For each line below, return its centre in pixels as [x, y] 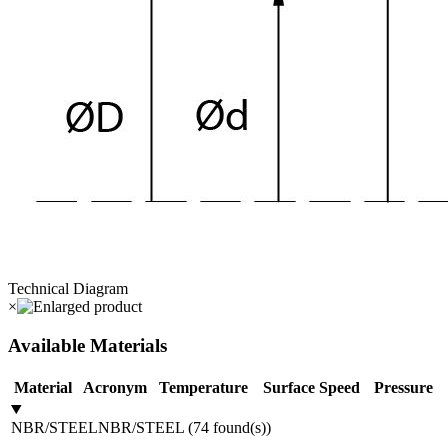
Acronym [114, 387]
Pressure [403, 387]
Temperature [203, 387]
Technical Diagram [68, 289]
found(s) [239, 427]
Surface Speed [311, 387]
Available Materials [87, 346]
